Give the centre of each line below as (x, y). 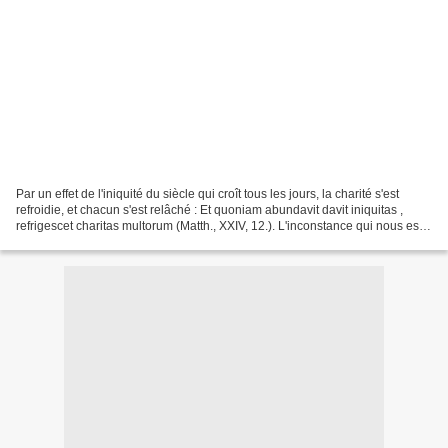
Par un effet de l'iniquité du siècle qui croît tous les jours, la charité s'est (207, 193)
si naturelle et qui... (67, 241)
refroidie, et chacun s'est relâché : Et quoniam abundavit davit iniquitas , (209, 209)
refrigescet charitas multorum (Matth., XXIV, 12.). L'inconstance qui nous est (219, 225)
